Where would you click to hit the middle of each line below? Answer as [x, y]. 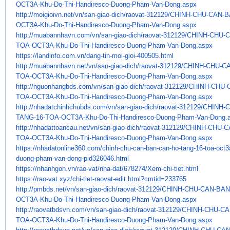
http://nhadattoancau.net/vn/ [58, 127]
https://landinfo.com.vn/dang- [59, 55]
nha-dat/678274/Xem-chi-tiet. [142, 168]
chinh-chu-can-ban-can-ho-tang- [149, 148]
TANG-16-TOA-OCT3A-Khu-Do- [63, 117]
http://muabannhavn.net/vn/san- [63, 66]
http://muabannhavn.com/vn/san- [65, 35]
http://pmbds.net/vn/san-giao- [60, 189]
